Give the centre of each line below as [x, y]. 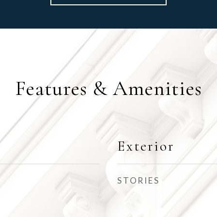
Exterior [146, 146]
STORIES [139, 180]
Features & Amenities [108, 88]
